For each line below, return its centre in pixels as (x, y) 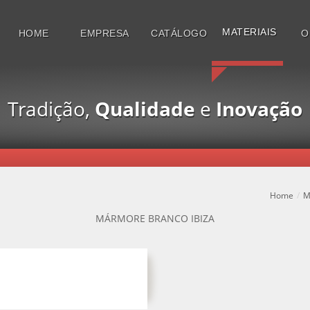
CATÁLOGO (179, 33)
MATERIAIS (249, 31)
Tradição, (51, 109)
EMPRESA (105, 33)
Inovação (259, 109)
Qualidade (145, 109)
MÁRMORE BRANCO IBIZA (155, 218)
